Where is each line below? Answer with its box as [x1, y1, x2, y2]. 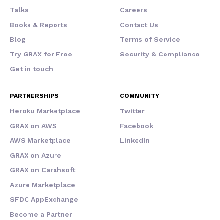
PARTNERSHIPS [10, 92, 59, 100]
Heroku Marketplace [10, 107, 80, 115]
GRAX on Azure [10, 151, 61, 160]
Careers [120, 6, 147, 14]
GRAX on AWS [10, 122, 57, 130]
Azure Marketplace [10, 181, 75, 189]
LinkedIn [120, 137, 150, 145]
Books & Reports [10, 21, 67, 29]
